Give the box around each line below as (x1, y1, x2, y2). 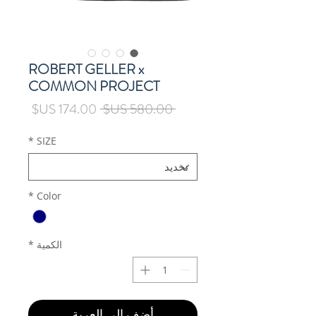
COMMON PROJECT (28, 76, 159, 97)
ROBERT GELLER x (28, 59, 144, 80)
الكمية (37, 238, 62, 252)
